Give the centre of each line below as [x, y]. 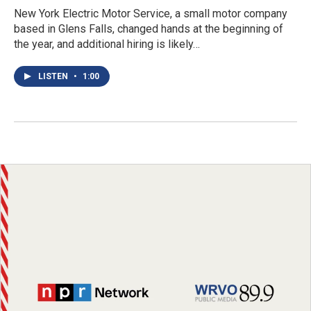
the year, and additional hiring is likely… [107, 44]
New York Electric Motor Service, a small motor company [151, 13]
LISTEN [54, 76]
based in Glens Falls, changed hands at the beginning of [149, 28]
